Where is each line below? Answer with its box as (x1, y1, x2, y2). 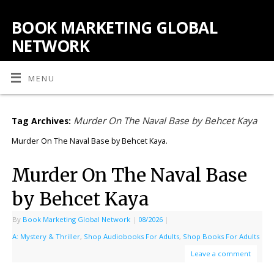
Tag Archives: (11, 115, 73, 127)
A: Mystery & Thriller (12, 231, 80, 241)
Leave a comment (190, 248, 251, 258)
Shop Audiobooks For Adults (83, 231, 179, 241)
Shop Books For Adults (182, 231, 259, 241)
